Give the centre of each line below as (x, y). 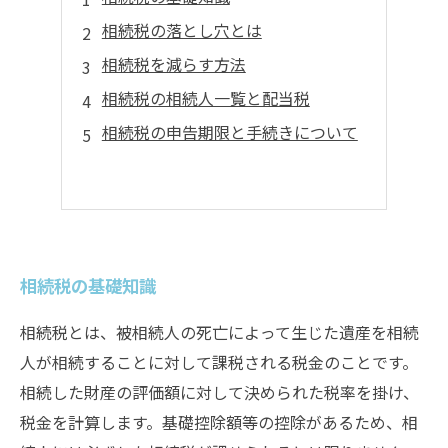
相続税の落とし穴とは (181, 30)
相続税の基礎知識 (88, 285)
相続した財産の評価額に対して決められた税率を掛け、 (219, 392)
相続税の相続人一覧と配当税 (205, 98)
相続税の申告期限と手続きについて (229, 132)
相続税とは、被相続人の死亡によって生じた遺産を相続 (219, 332)
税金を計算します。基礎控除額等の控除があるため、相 (219, 422)
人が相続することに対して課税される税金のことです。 (219, 362)
